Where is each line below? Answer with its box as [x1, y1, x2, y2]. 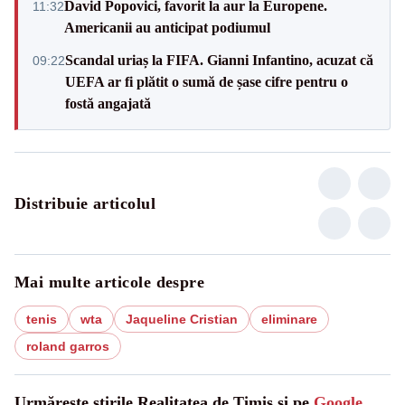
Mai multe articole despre [14, 272, 205, 291]
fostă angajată [65, 95, 151, 111]
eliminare [261, 311, 317, 326]
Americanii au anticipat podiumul [64, 19, 270, 35]
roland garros [26, 338, 109, 353]
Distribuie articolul [14, 193, 155, 212]
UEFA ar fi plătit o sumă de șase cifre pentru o [65, 73, 348, 89]
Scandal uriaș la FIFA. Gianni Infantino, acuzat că [65, 52, 373, 68]
